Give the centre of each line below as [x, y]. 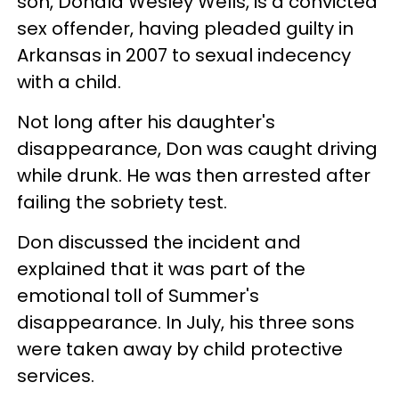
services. [56, 375]
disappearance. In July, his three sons [186, 322]
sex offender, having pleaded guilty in [185, 28]
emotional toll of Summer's [138, 295]
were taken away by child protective [180, 349]
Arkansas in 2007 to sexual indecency [184, 55]
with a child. [69, 81]
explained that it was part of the [161, 269]
